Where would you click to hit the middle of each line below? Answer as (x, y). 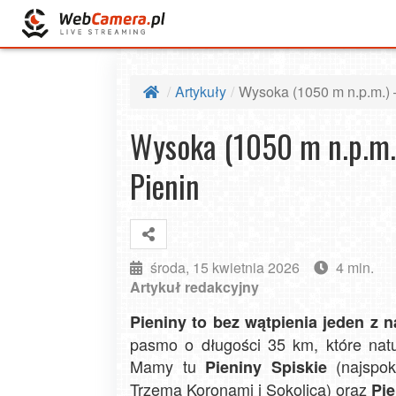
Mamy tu (168, 366)
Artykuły (201, 91)
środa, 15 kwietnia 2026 (225, 267)
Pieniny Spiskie (266, 367)
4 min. (355, 267)
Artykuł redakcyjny (194, 287)
